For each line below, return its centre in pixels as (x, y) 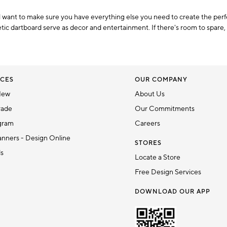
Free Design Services (168, 173)
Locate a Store (158, 158)
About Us (150, 94)
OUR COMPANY (161, 80)
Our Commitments (165, 109)
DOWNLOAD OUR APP (173, 192)
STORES (148, 143)
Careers (148, 124)
